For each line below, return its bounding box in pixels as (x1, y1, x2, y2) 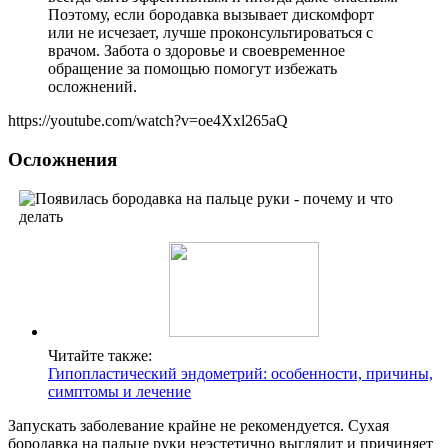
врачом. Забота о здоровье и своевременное (48, 42, 345, 60)
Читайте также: (48, 346, 152, 364)
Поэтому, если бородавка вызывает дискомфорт (48, 6, 374, 24)
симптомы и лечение (48, 382, 191, 400)
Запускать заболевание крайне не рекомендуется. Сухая (8, 416, 389, 434)
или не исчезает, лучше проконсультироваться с (48, 24, 373, 42)
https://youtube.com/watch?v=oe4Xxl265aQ (8, 112, 288, 130)
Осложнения (8, 148, 117, 170)
